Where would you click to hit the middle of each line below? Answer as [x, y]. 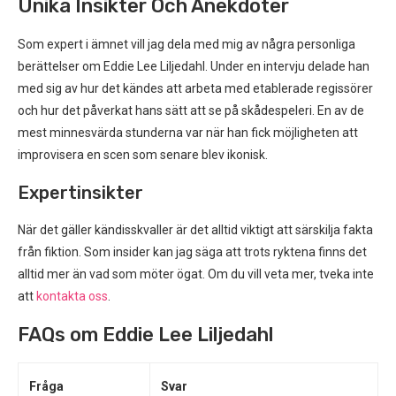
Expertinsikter [80, 193]
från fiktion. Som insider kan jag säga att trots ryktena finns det [192, 252]
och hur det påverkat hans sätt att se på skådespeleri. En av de [191, 110]
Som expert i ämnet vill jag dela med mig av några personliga [187, 44]
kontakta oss [72, 296]
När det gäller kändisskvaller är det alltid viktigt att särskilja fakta [195, 230]
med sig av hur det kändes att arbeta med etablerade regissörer [195, 88]
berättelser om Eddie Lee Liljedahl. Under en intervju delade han [194, 66]
